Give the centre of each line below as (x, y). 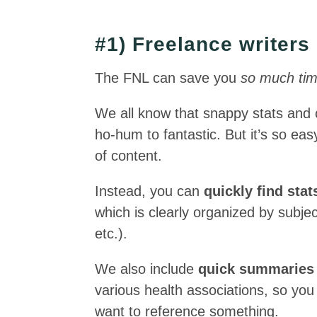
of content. (129, 156)
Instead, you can (150, 191)
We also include (147, 269)
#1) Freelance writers (203, 44)
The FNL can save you (168, 78)
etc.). (111, 234)
